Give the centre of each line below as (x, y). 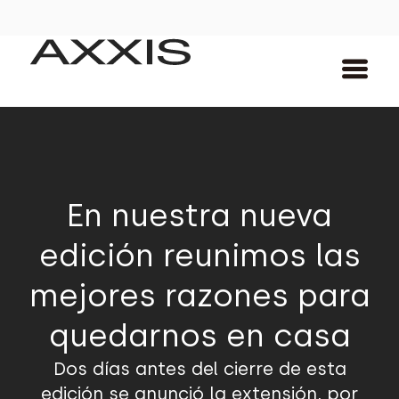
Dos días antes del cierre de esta (199, 369)
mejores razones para (199, 296)
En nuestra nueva (199, 216)
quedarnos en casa (199, 336)
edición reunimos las (199, 256)
